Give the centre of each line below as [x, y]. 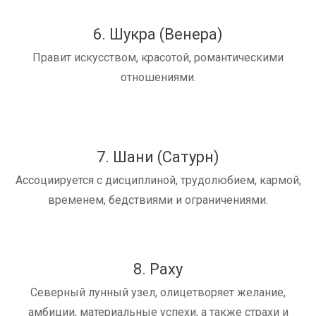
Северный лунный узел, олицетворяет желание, [158, 293]
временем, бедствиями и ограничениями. [158, 200]
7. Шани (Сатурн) [158, 157]
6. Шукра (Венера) [158, 35]
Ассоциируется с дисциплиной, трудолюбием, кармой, [158, 181]
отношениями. [158, 78]
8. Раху [158, 269]
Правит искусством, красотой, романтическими [158, 58]
